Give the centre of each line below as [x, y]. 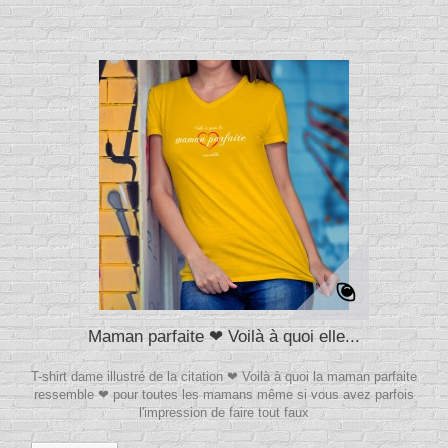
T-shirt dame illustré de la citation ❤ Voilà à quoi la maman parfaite [224, 377]
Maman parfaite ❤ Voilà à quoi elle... [224, 337]
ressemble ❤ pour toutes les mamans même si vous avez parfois [224, 395]
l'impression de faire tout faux [224, 413]
